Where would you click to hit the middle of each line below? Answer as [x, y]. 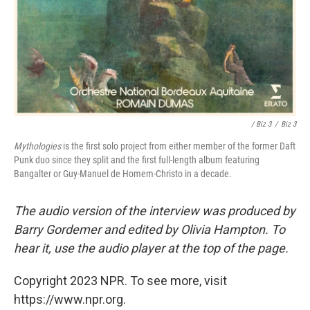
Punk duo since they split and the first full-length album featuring [137, 159]
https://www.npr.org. [70, 299]
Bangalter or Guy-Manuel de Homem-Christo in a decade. [123, 173]
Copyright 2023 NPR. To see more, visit [120, 280]
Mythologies [37, 146]
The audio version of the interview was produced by [155, 210]
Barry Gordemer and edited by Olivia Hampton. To [149, 229]
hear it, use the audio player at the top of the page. [151, 248]
